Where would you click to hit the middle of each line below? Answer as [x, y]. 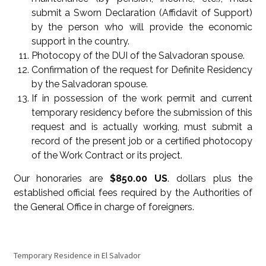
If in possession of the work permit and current [142, 99]
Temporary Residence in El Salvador [77, 256]
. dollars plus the [210, 179]
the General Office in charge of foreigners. [104, 207]
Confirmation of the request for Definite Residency [142, 70]
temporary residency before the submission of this [142, 113]
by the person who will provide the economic [142, 27]
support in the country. [80, 42]
